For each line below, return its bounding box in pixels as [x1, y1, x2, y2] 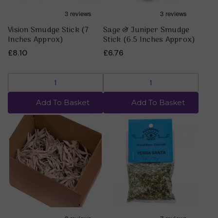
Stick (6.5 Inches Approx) [103, 34, 196, 47]
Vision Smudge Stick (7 [8, 24, 89, 37]
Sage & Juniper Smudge [103, 24, 190, 37]
